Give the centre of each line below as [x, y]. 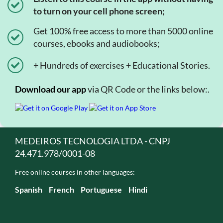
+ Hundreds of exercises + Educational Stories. [122, 65]
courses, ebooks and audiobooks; [97, 43]
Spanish [29, 189]
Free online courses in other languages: [75, 172]
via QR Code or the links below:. [148, 89]
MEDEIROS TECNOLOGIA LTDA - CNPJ [93, 141]
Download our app [51, 89]
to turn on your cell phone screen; [99, 11]
